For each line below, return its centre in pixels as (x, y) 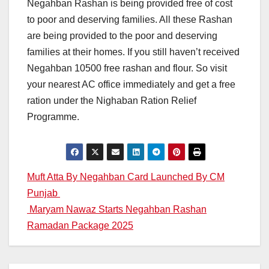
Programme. (53, 117)
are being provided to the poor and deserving (122, 36)
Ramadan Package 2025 (80, 226)
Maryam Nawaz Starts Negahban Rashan (117, 210)
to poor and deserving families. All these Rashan (130, 20)
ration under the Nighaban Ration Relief (112, 101)
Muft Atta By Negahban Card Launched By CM (126, 177)
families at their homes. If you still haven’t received (133, 52)
